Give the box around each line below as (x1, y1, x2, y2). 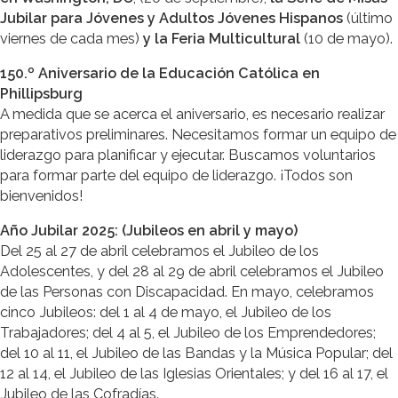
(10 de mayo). (300, 29, 393, 47)
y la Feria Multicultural (143, 29, 300, 47)
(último (343, 9, 393, 27)
